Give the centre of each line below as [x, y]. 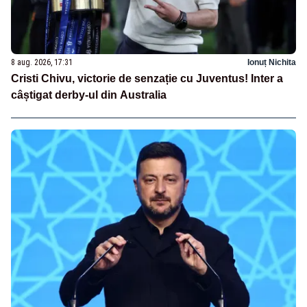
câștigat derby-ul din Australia [89, 95]
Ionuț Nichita [272, 63]
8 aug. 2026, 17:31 [42, 63]
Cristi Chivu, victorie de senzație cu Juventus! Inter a [147, 79]
